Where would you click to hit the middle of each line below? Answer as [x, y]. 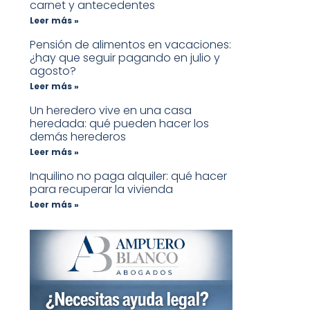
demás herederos [77, 136]
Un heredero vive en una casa [110, 110]
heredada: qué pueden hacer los [119, 123]
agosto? [53, 71]
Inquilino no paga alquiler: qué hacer [128, 176]
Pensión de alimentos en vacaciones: [130, 44]
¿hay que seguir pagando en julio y [125, 57]
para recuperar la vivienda [101, 189]
